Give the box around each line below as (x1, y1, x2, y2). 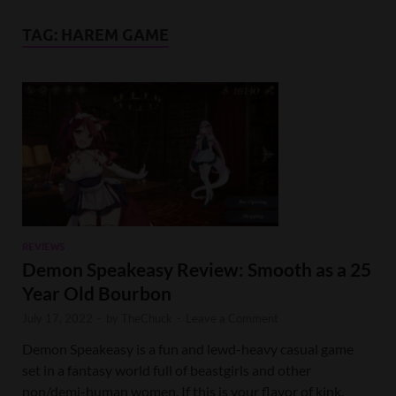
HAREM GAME (61, 26, 169, 45)
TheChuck (121, 311, 172, 326)
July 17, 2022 (22, 311, 93, 326)
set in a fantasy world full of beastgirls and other (22, 362, 311, 379)
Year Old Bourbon (22, 282, 171, 305)
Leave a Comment (186, 311, 278, 326)
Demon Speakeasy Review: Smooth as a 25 (22, 258, 371, 281)
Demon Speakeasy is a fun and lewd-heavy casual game (22, 340, 354, 358)
